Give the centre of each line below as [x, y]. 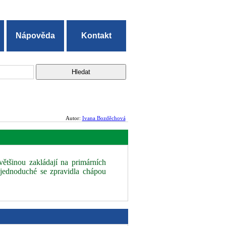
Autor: [74, 118]
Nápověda [36, 36]
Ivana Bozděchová [104, 118]
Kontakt [97, 36]
